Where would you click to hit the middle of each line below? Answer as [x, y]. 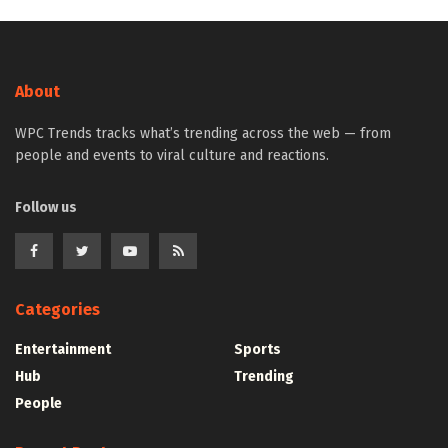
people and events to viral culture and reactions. [172, 156]
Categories [57, 310]
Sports [257, 350]
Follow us [46, 208]
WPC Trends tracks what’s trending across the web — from [203, 134]
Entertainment [63, 350]
